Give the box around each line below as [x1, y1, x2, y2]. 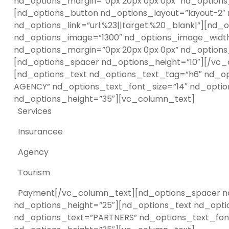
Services [14, 105, 52, 117]
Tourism [14, 167, 50, 178]
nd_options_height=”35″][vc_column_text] [14, 93, 195, 105]
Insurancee [14, 126, 63, 138]
